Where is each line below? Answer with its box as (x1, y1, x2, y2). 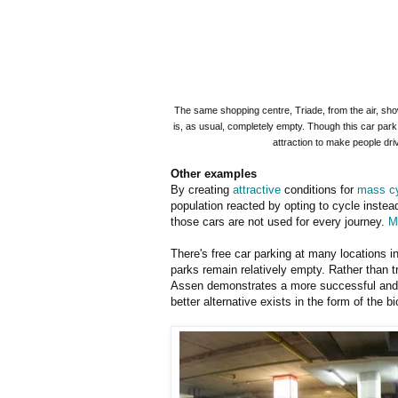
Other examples (171, 166, 257, 180)
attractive (233, 182, 281, 196)
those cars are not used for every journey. (171, 214, 388, 228)
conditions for (281, 182, 357, 196)
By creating (171, 182, 233, 196)
